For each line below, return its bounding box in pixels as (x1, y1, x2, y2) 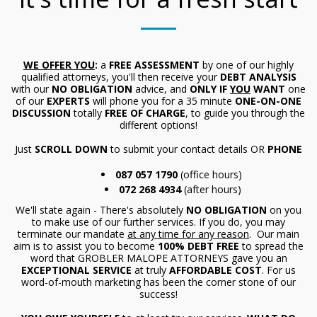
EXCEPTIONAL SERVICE (21, 263, 132, 277)
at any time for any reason (127, 227, 249, 241)
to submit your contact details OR (108, 142, 267, 156)
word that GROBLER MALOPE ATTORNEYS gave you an (30, 251, 287, 265)
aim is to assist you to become (13, 239, 155, 253)
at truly (132, 263, 169, 277)
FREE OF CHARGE (105, 106, 185, 120)
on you (267, 203, 301, 217)
